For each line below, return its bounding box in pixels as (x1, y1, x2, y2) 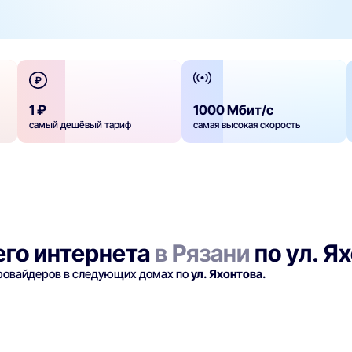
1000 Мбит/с (193, 102, 274, 119)
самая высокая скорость (193, 119, 301, 131)
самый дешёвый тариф (29, 119, 132, 131)
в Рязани (155, 239, 251, 268)
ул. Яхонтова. (191, 267, 267, 282)
